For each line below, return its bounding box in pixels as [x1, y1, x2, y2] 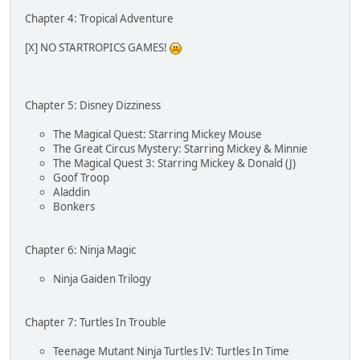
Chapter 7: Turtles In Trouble [25, 314, 166, 329]
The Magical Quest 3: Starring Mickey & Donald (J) [53, 155, 296, 170]
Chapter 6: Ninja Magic [25, 242, 136, 257]
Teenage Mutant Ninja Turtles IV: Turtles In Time [53, 343, 289, 358]
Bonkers [53, 198, 95, 214]
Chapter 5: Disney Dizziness [25, 97, 161, 112]
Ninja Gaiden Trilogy [53, 271, 151, 286]
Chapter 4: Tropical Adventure [25, 10, 174, 26]
